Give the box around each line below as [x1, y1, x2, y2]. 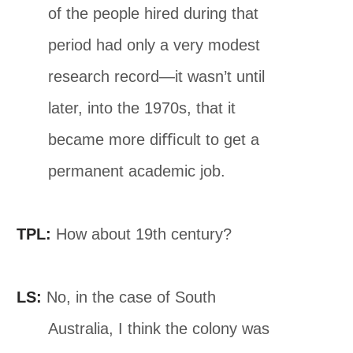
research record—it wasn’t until [48, 67, 266, 85]
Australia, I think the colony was [48, 319, 270, 337]
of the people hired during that [48, 4, 259, 22]
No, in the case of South [42, 288, 217, 306]
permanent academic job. [48, 162, 226, 180]
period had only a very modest [48, 35, 261, 54]
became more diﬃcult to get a [48, 130, 260, 148]
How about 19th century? [51, 225, 232, 243]
